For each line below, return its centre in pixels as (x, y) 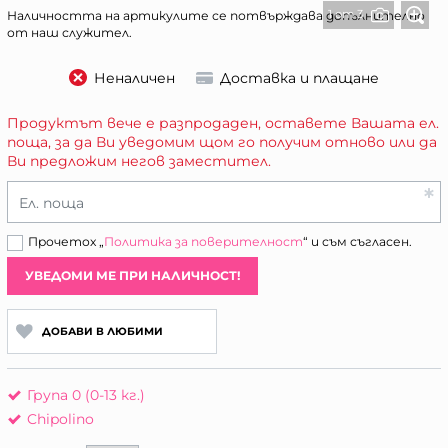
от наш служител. (69, 33)
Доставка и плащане (299, 77)
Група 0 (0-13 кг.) (86, 395)
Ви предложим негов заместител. (139, 160)
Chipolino (60, 419)
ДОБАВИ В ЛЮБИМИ (102, 331)
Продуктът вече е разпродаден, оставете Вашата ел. (223, 122)
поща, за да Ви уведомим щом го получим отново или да (222, 141)
